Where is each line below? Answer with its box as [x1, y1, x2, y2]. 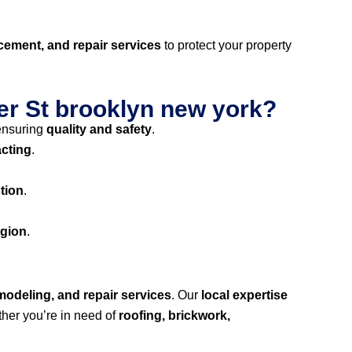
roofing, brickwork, [119, 309, 230, 322]
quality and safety [46, 123, 152, 136]
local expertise [201, 288, 288, 302]
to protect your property [161, 38, 291, 52]
